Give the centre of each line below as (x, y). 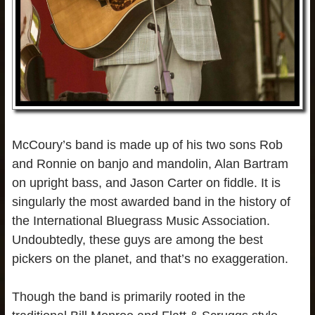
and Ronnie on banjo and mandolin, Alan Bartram (150, 163)
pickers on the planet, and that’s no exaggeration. (150, 258)
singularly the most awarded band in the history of (151, 201)
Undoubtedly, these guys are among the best (137, 239)
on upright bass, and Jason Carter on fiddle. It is (146, 182)
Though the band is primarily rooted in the (128, 296)
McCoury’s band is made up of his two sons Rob (147, 144)
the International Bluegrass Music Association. (141, 220)
